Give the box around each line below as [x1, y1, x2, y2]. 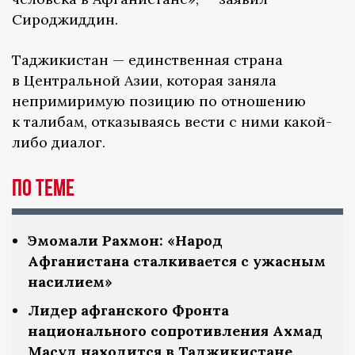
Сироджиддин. [12, 10, 118, 29]
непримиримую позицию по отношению [12, 92, 306, 111]
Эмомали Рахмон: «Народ [28, 231, 223, 250]
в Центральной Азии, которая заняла [12, 71, 277, 90]
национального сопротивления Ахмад [28, 322, 323, 341]
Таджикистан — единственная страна [12, 51, 283, 70]
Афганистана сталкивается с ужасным [28, 252, 326, 271]
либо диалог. [12, 133, 109, 152]
